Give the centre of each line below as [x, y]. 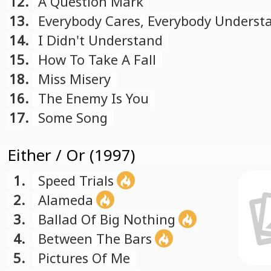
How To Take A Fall [97, 59]
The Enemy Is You [93, 98]
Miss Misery [74, 79]
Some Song [73, 117]
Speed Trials [76, 180]
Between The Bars [95, 238]
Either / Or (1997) [71, 155]
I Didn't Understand [100, 40]
